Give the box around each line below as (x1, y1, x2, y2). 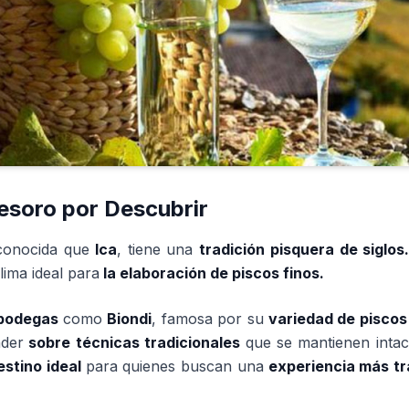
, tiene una (116, 240, 199, 258)
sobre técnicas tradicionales (24, 333, 246, 351)
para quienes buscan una (85, 357, 264, 375)
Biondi (107, 309, 152, 328)
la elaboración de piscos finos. (100, 264, 324, 282)
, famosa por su (152, 309, 268, 328)
